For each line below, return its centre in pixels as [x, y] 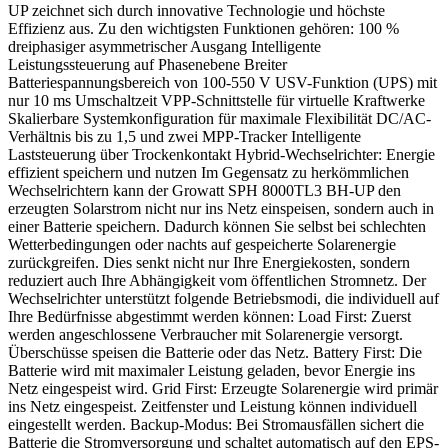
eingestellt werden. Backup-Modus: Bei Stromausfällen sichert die [216, 424]
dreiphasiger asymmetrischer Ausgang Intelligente [164, 46]
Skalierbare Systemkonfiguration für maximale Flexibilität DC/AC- [219, 118]
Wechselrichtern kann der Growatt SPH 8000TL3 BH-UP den [204, 190]
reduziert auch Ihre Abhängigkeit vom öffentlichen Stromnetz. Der [217, 280]
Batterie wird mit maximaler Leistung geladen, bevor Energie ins [211, 370]
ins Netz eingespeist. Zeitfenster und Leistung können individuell [212, 406]
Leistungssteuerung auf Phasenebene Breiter [147, 64]
